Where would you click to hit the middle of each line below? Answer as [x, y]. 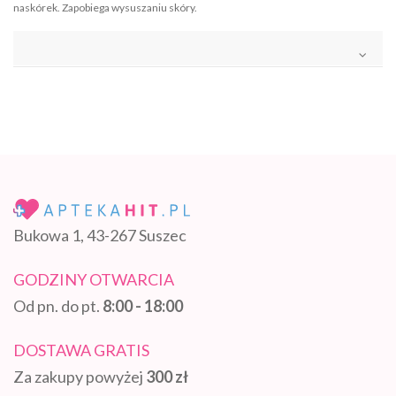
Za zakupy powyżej [80, 377]
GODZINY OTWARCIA [94, 280]
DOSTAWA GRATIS [81, 350]
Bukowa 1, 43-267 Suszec [100, 236]
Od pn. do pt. [58, 306]
